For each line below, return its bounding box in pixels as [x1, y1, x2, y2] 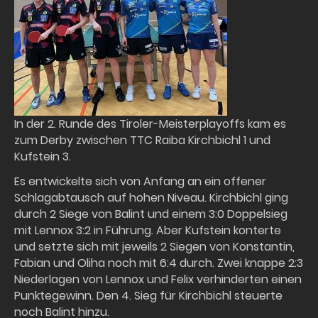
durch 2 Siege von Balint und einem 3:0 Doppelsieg [14, 206, 287, 222]
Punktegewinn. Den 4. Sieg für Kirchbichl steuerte [14, 287, 283, 304]
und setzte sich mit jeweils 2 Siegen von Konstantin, [14, 238, 295, 255]
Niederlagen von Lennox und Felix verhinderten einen [14, 271, 302, 287]
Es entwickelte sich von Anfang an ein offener [14, 173, 266, 190]
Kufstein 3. [14, 148, 71, 165]
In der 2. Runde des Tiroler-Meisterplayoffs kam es [14, 116, 286, 132]
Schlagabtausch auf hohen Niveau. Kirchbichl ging [14, 190, 288, 206]
